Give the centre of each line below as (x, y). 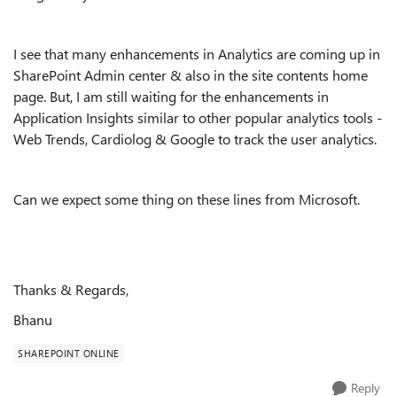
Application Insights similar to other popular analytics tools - (198, 117)
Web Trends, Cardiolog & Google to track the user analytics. (195, 139)
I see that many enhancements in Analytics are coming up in (197, 54)
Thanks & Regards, (71, 289)
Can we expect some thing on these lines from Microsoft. (187, 199)
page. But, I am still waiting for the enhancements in (171, 96)
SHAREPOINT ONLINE (69, 353)
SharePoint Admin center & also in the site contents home (191, 75)
